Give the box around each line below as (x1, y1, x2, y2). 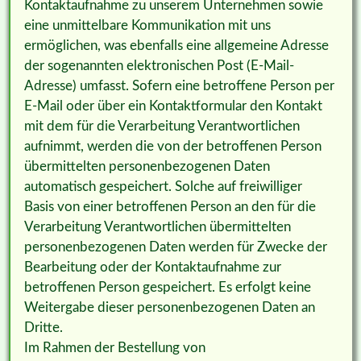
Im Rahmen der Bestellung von (23, 341, 205, 355)
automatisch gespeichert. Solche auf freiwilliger (23, 180, 302, 194)
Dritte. (23, 321, 63, 335)
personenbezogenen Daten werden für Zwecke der (23, 240, 327, 255)
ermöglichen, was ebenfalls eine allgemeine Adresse (23, 39, 329, 53)
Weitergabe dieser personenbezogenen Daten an (23, 301, 315, 315)
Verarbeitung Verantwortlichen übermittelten (23, 220, 291, 234)
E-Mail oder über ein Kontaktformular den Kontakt (23, 99, 322, 114)
